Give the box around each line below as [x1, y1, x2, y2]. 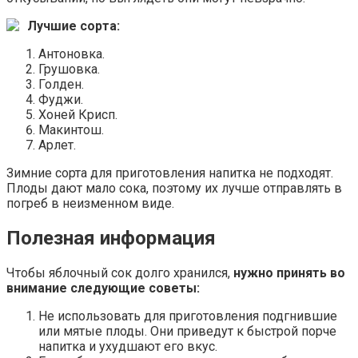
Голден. [38, 77, 84, 93]
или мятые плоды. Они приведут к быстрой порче [38, 324, 336, 340]
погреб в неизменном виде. [6, 196, 174, 212]
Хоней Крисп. [38, 107, 117, 123]
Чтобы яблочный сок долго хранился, [6, 265, 233, 281]
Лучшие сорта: [27, 18, 120, 34]
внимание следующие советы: [6, 280, 200, 296]
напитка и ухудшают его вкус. [38, 339, 217, 355]
